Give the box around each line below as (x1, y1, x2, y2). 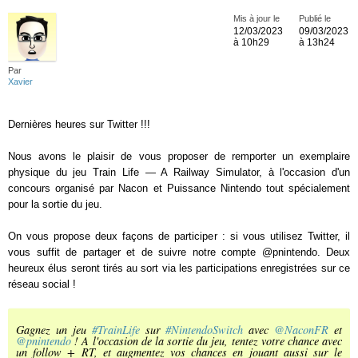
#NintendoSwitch (165, 322, 244, 337)
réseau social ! (8, 278, 76, 290)
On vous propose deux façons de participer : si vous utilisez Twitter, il (8, 230, 350, 242)
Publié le (299, 14, 331, 23)
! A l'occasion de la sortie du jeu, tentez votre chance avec (71, 333, 342, 348)
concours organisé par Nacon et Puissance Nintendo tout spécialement (8, 182, 350, 194)
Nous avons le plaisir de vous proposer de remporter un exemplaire (8, 150, 350, 162)
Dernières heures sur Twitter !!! (8, 118, 150, 130)
